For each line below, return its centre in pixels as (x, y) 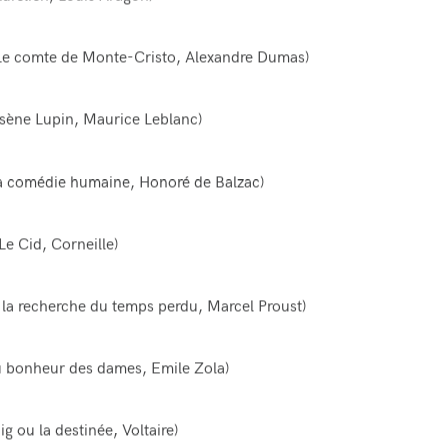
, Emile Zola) (185, 369)
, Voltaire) (145, 431)
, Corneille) (79, 244)
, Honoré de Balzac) (196, 182)
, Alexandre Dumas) (242, 57)
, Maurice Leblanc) (137, 120)
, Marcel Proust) (251, 306)
